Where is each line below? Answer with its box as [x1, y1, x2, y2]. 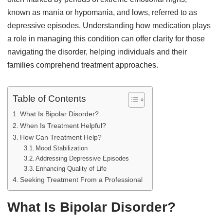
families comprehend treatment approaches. [7, 61, 158, 69]
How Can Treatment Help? [19, 133, 102, 141]
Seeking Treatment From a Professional [19, 176, 143, 183]
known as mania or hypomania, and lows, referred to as [7, 8, 197, 17]
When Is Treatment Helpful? [19, 122, 106, 129]
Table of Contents [13, 93, 86, 104]
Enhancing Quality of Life [36, 165, 107, 172]
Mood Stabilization [36, 145, 88, 152]
